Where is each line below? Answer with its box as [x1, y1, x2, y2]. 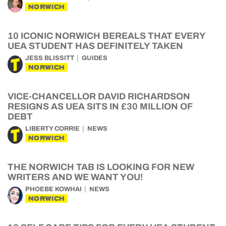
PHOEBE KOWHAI [25, 186, 82, 193]
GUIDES [82, 54, 107, 62]
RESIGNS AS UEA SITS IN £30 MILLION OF [8, 101, 192, 111]
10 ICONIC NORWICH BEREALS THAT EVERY [8, 31, 205, 41]
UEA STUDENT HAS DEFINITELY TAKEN [8, 41, 183, 51]
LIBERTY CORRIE [25, 125, 80, 132]
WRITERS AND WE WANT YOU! [8, 172, 143, 182]
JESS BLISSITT [25, 54, 74, 62]
